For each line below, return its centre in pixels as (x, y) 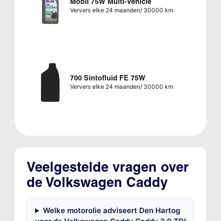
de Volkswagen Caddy (97, 183)
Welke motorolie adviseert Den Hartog (111, 211)
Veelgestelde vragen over (108, 167)
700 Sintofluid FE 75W (108, 78)
